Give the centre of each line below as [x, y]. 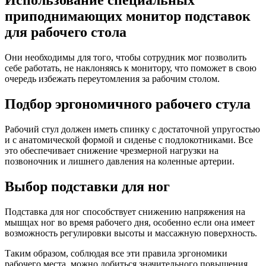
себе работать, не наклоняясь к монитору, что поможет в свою [131, 68]
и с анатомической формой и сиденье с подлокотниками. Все [129, 140]
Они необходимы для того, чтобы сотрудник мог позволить [126, 58]
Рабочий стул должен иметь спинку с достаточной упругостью [132, 129]
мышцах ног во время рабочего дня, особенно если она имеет [130, 222]
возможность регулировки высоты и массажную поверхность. [131, 233]
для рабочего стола [66, 32]
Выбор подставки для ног [87, 186]
